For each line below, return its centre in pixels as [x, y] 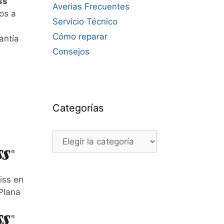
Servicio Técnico [85, 21]
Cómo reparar [80, 36]
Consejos [71, 51]
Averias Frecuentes [91, 6]
